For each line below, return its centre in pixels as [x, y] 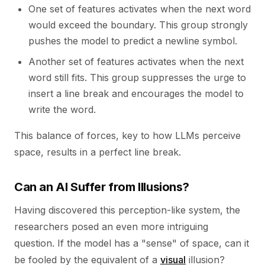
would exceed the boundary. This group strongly [138, 25]
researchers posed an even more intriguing [111, 227]
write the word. [62, 109]
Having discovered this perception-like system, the [127, 210]
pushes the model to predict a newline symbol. [133, 41]
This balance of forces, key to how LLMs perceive [127, 135]
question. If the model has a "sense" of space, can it [132, 243]
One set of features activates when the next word [140, 9]
